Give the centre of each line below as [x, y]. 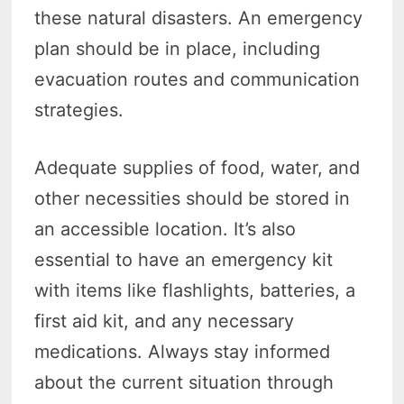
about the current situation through [184, 382]
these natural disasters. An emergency [199, 18]
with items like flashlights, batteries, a [195, 290]
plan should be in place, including [178, 48]
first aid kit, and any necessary [165, 321]
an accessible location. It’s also [165, 229]
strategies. [79, 110]
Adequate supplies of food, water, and [197, 167]
